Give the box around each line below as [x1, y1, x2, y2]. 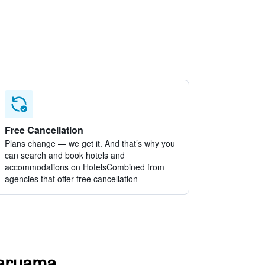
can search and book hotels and [5, 149, 125, 161]
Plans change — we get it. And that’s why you [5, 137, 176, 149]
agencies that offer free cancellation [5, 173, 138, 185]
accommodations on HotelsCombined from [5, 161, 165, 173]
